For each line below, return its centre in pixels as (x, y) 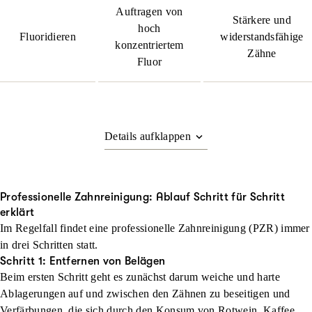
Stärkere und (262, 20)
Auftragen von (149, 11)
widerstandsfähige (262, 37)
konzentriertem (149, 45)
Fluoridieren (48, 37)
